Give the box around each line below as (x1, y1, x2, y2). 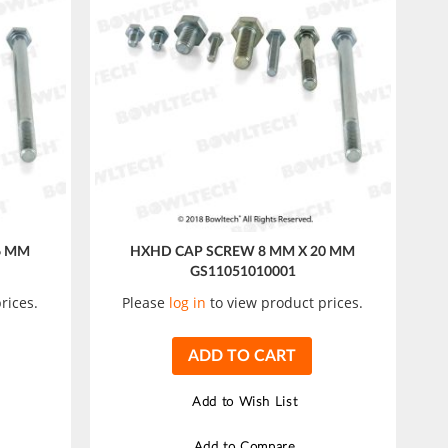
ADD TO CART (188, 347, 297, 364)
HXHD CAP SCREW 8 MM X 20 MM (130, 244, 356, 259)
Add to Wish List (191, 395, 298, 409)
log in (169, 292, 207, 312)
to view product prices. (206, 292, 364, 312)
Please (122, 292, 170, 312)
